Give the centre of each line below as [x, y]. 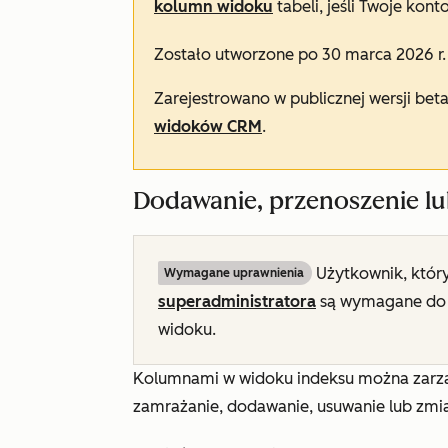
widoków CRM [208, 126]
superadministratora [237, 301]
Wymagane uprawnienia [234, 273]
